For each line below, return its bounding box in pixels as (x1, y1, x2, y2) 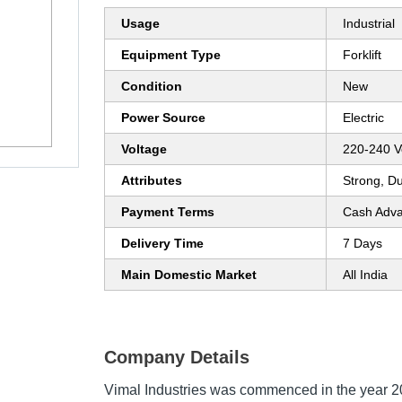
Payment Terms (121, 205, 214, 220)
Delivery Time (121, 236, 204, 251)
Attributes (121, 173, 182, 188)
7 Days (343, 236, 382, 251)
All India (343, 267, 388, 283)
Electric (343, 110, 384, 126)
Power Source (121, 110, 205, 126)
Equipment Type (121, 48, 221, 63)
